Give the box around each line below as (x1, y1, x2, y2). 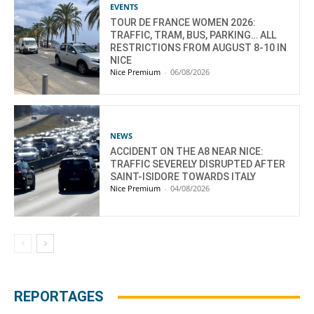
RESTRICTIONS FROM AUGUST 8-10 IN (110, 42, 287, 54)
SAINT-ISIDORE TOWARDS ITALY (110, 170, 257, 182)
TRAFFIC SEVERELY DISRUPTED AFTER (110, 158, 286, 170)
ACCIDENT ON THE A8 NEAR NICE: (110, 145, 264, 157)
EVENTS (110, 1, 139, 13)
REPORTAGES (14, 288, 104, 306)
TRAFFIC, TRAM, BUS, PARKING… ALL (110, 29, 277, 41)
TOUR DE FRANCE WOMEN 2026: (110, 17, 257, 29)
